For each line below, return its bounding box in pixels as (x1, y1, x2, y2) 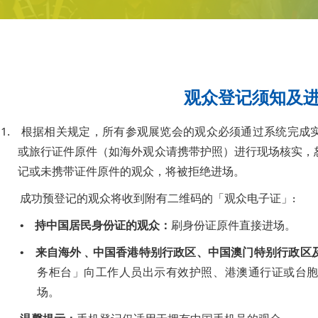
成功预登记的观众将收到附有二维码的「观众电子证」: (20, 193, 295, 209)
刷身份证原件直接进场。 (171, 220, 296, 236)
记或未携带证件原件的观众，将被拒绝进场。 (18, 166, 245, 182)
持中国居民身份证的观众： (35, 220, 171, 236)
